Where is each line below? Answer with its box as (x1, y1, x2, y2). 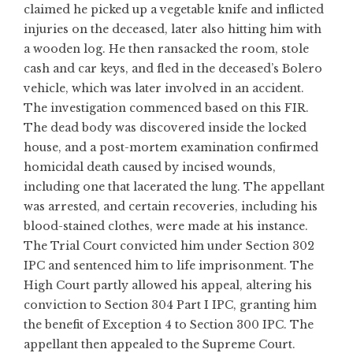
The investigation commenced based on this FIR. (24, 101, 309, 115)
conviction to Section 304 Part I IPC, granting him (24, 298, 317, 312)
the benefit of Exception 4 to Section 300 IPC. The (24, 318, 314, 332)
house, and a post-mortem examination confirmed (24, 140, 318, 154)
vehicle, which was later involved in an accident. (24, 81, 304, 95)
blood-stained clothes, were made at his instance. (24, 219, 308, 233)
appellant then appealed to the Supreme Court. (24, 337, 295, 351)
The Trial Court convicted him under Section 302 (24, 239, 314, 253)
